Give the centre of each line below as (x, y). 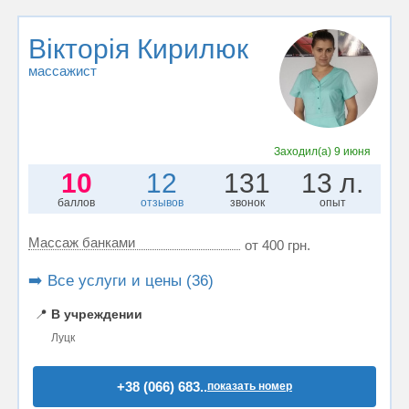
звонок (247, 202)
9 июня (352, 151)
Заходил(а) (304, 151)
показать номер (250, 386)
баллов (77, 202)
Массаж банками (82, 242)
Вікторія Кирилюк (138, 49)
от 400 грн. (278, 245)
